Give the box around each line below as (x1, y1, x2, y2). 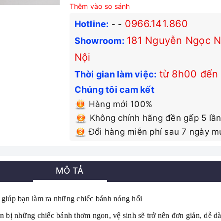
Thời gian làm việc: (74, 69, 157, 79)
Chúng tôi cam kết (74, 84, 154, 95)
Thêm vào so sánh (69, 2, 130, 10)
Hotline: (74, 19, 109, 29)
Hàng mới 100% (86, 99, 153, 109)
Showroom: (74, 36, 124, 46)
